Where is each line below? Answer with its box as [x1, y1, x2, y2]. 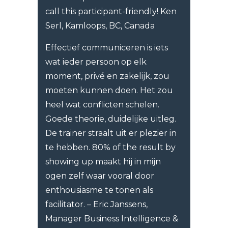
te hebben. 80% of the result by [45, 142, 176, 153]
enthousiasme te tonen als [45, 185, 153, 195]
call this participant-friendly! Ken [45, 7, 177, 17]
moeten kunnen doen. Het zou [45, 85, 173, 96]
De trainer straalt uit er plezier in [45, 128, 177, 138]
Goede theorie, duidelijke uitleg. [45, 114, 176, 124]
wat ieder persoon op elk [45, 57, 147, 67]
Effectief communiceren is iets [45, 43, 168, 53]
